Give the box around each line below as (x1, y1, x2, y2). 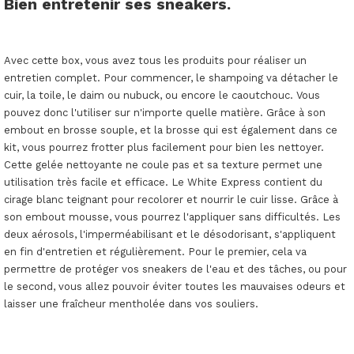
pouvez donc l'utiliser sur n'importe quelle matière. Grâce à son (4, 107, 326, 119)
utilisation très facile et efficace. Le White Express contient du (4, 176, 322, 188)
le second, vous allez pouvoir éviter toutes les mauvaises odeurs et (4, 281, 345, 292)
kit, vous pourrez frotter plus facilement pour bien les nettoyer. (4, 141, 324, 153)
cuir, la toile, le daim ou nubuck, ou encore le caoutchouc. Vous (4, 89, 320, 101)
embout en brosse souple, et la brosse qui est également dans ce (4, 124, 337, 136)
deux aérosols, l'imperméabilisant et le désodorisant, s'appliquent (4, 228, 336, 240)
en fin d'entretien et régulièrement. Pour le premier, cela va (4, 246, 307, 258)
